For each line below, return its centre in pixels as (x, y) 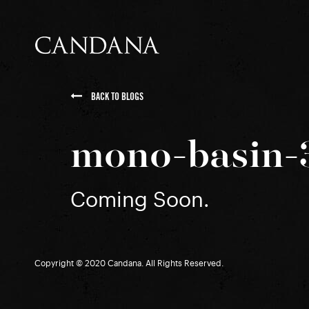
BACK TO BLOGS (116, 97)
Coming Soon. (140, 200)
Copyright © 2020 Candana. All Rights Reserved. (129, 263)
